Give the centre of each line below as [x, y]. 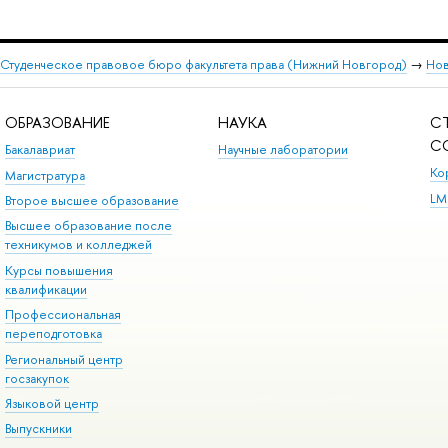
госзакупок [36, 378]
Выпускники [38, 429]
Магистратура [44, 175]
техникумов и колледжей [78, 245]
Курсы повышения [58, 270]
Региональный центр [63, 359]
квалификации [45, 289]
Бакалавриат [39, 150]
